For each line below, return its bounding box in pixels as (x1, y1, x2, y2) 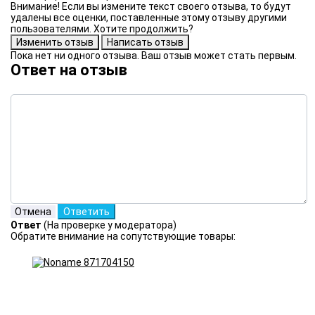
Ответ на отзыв (11, 61, 127, 79)
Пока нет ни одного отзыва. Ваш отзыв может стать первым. (11, 50, 297, 62)
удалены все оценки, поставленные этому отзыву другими (11, 12, 287, 24)
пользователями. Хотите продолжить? (11, 23, 193, 35)
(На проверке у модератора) (44, 219, 176, 231)
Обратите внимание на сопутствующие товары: (11, 231, 236, 243)
